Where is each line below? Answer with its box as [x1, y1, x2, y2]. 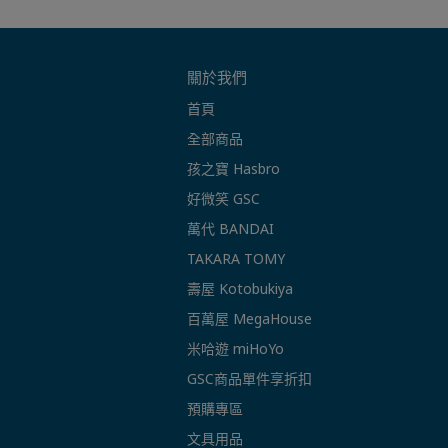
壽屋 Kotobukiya [187, 279, 293, 299]
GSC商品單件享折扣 [187, 369, 312, 389]
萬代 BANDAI [187, 219, 274, 239]
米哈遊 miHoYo [187, 339, 284, 359]
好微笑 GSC [187, 189, 260, 209]
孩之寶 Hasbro [187, 159, 280, 179]
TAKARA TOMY [187, 249, 285, 269]
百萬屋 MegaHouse [187, 309, 312, 329]
